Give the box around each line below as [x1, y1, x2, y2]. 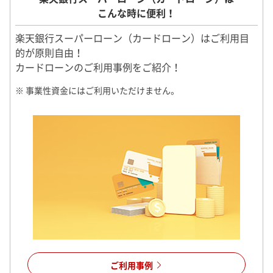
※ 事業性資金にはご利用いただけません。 [15, 83, 179, 96]
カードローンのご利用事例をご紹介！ [15, 59, 181, 74]
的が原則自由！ [15, 44, 83, 60]
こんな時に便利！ [97, 5, 175, 20]
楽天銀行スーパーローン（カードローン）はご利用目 [15, 30, 249, 45]
